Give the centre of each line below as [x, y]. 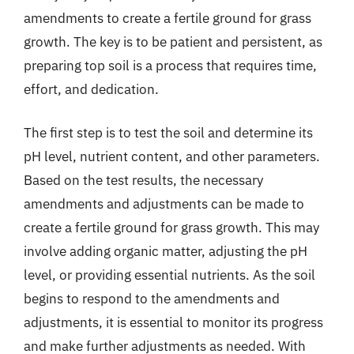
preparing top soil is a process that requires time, [170, 65]
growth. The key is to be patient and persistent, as [173, 41]
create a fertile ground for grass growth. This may [171, 228]
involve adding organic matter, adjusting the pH [166, 251]
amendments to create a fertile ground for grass [168, 18]
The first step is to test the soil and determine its [168, 133]
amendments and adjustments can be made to [164, 204]
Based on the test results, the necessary [143, 180]
